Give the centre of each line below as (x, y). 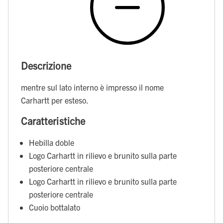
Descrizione (46, 66)
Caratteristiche (53, 121)
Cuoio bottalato (55, 207)
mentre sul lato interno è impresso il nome (92, 87)
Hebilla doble (52, 142)
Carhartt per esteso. (55, 100)
